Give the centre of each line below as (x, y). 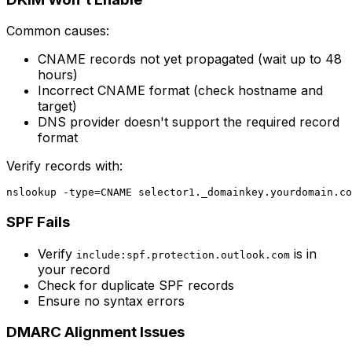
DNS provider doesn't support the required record (189, 122)
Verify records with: (64, 166)
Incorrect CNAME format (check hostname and (180, 91)
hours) (58, 75)
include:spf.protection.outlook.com (183, 255)
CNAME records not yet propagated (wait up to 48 (190, 59)
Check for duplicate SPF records (136, 285)
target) (57, 106)
